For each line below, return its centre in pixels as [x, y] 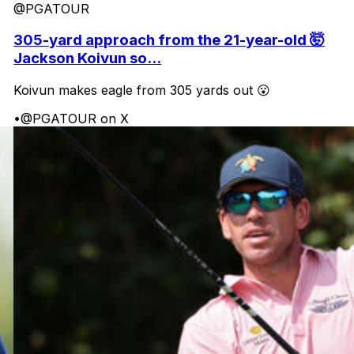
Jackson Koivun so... [88, 58]
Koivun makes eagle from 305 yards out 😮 [142, 90]
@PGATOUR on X [75, 119]
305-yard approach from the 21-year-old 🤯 [169, 40]
